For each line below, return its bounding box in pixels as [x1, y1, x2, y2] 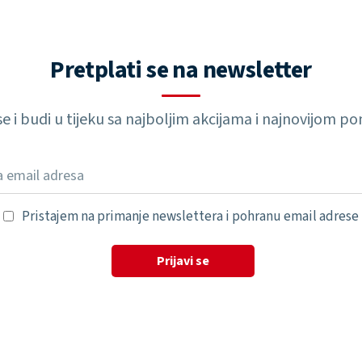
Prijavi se [156, 251, 209, 270]
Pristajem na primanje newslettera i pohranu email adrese [19, 206, 359, 226]
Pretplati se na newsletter [50, 52, 312, 87]
